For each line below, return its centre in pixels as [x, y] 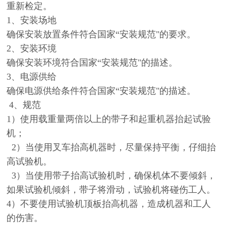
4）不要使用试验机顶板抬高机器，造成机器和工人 [109, 204]
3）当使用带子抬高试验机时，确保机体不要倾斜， [111, 175]
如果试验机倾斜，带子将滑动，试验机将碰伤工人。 [111, 189]
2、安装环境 [32, 48]
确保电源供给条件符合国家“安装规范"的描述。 [101, 91]
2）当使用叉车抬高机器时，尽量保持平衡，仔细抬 [111, 147]
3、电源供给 [32, 76]
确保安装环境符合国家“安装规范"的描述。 [92, 62]
